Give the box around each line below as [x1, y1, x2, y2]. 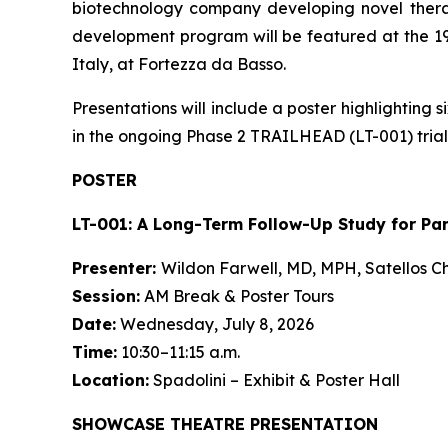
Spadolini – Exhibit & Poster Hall [149, 370, 400, 390]
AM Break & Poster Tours [140, 286, 334, 306]
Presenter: [72, 258, 161, 278]
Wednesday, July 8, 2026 [116, 314, 314, 334]
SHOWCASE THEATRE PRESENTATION [72, 414, 378, 434]
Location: [72, 370, 149, 390]
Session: [72, 286, 140, 306]
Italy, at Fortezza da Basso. [72, 54, 286, 74]
